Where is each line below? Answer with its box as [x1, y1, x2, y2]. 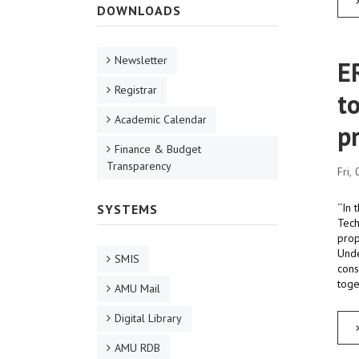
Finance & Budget [115, 142, 201, 157]
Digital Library [115, 311, 182, 326]
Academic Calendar [115, 112, 207, 127]
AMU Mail [115, 281, 160, 296]
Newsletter [115, 53, 167, 68]
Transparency [107, 159, 171, 174]
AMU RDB [115, 341, 160, 356]
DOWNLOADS [97, 2, 181, 19]
